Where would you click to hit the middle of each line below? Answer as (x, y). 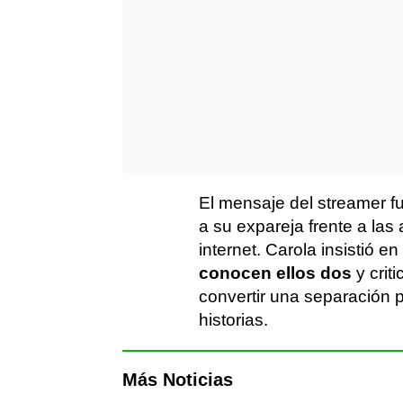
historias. (233, 320)
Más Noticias (178, 380)
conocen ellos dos (275, 273)
